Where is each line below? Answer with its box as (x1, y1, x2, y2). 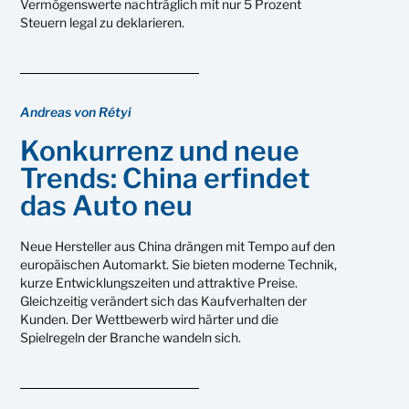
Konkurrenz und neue (20, 133, 300, 167)
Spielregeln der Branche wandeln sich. (20, 329, 242, 345)
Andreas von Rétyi (20, 103, 132, 120)
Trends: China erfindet (20, 161, 311, 194)
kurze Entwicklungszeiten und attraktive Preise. (20, 274, 299, 290)
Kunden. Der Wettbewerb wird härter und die (20, 310, 279, 327)
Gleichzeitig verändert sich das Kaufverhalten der (20, 292, 308, 309)
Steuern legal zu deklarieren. (20, 14, 185, 30)
